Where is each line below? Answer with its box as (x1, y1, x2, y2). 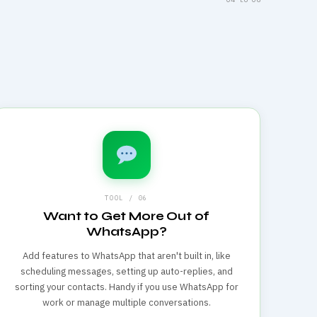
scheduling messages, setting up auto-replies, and (20, 265, 233, 277)
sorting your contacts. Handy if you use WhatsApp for (14, 280, 238, 293)
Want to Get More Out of (43, 208, 210, 224)
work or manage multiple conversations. (42, 296, 211, 309)
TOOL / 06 (105, 193, 149, 202)
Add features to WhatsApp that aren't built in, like (22, 249, 231, 262)
